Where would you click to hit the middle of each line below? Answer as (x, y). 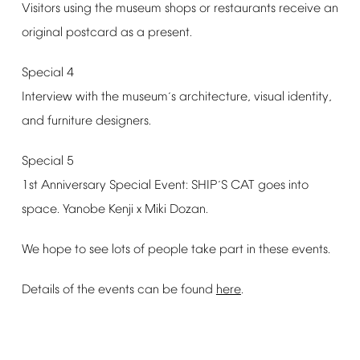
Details (40, 290)
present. (170, 33)
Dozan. (188, 210)
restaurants (244, 9)
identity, (309, 97)
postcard (91, 33)
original (42, 33)
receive (299, 9)
